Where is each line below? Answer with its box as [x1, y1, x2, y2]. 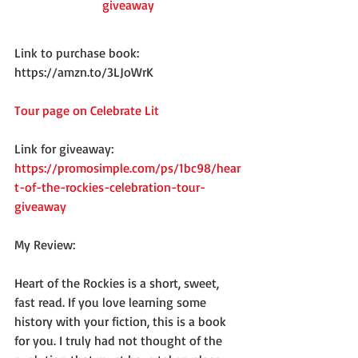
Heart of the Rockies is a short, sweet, [14, 274, 222, 291]
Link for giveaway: [14, 140, 117, 157]
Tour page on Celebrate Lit [14, 101, 159, 118]
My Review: [14, 236, 75, 253]
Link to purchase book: [14, 44, 142, 61]
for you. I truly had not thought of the [14, 332, 225, 348]
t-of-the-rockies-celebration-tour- [14, 178, 205, 195]
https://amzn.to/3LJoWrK [14, 63, 153, 80]
